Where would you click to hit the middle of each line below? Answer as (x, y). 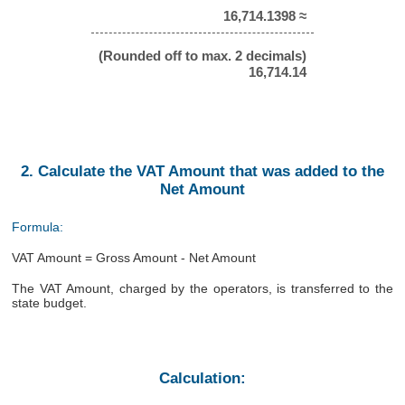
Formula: (38, 227)
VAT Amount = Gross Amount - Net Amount (134, 257)
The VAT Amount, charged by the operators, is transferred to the (202, 288)
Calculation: (202, 379)
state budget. (50, 302)
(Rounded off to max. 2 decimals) (202, 55)
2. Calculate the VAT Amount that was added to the (202, 172)
